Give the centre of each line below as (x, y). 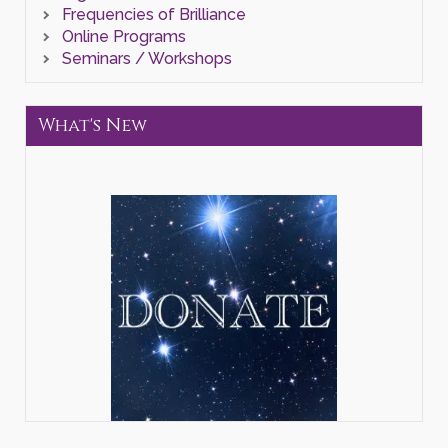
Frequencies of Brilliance (153, 14)
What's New (92, 125)
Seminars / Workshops (146, 58)
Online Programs (123, 36)
